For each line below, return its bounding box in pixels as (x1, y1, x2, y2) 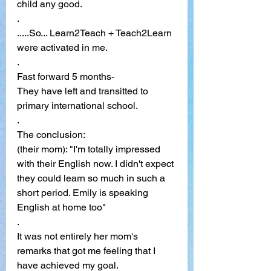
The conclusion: (17, 128, 85, 140)
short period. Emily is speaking (17, 186, 151, 198)
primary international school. (17, 99, 138, 111)
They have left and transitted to (17, 85, 151, 97)
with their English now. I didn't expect (17, 157, 176, 169)
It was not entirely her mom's (17, 230, 140, 242)
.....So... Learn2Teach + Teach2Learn (17, 27, 174, 39)
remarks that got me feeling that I (17, 244, 158, 256)
